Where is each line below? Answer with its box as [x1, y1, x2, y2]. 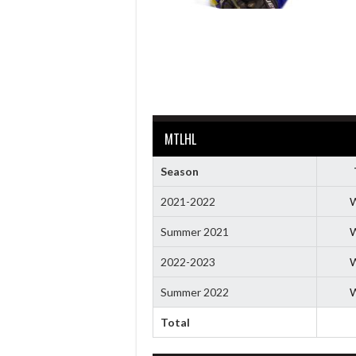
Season [160, 164, 199, 178]
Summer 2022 [160, 284, 229, 299]
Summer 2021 [160, 224, 229, 238]
